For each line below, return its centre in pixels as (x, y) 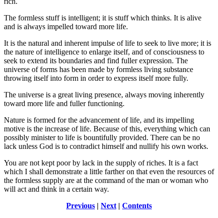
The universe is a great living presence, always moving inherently (104, 94)
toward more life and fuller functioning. (64, 103)
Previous (81, 205)
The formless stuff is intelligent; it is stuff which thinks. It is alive (103, 18)
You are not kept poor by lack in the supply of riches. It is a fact (101, 163)
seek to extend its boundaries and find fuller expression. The (96, 60)
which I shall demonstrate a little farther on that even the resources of (109, 171)
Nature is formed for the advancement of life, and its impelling (99, 120)
